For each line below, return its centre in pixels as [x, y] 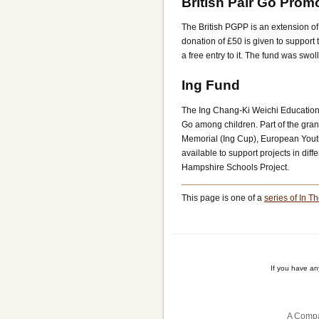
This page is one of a [223, 198]
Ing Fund [211, 85]
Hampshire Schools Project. [235, 167]
